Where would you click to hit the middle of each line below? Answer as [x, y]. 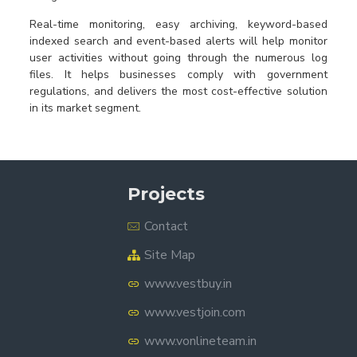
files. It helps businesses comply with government [178, 75]
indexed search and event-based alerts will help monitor [178, 41]
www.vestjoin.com [195, 312]
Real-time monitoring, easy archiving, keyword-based [178, 24]
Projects [166, 194]
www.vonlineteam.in [200, 341]
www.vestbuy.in [188, 284]
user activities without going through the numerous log [178, 58]
